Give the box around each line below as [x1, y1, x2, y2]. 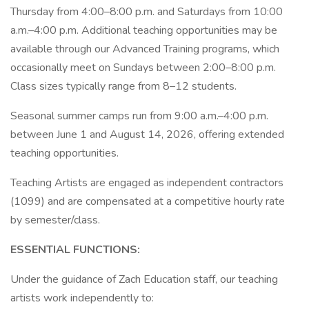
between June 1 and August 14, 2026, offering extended [10, 127, 284, 142]
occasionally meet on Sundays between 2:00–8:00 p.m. [10, 60, 276, 75]
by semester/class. [10, 212, 100, 228]
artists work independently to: [10, 290, 154, 306]
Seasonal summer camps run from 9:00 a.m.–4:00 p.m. [10, 108, 268, 123]
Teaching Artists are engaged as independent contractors [10, 175, 283, 190]
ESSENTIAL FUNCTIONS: [10, 242, 140, 257]
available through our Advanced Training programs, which [10, 41, 279, 57]
